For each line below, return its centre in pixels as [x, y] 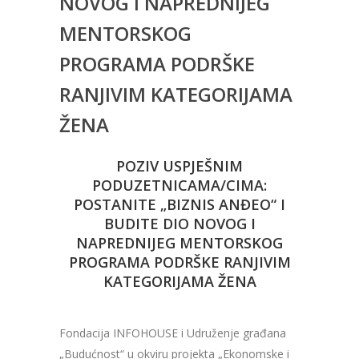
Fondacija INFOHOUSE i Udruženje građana [173, 333]
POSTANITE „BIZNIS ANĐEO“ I [179, 204]
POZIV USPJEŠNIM [179, 166]
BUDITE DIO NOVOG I [179, 224]
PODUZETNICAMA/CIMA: [179, 185]
